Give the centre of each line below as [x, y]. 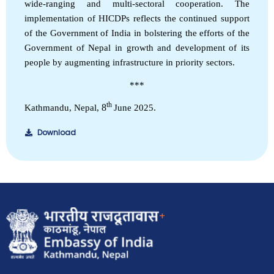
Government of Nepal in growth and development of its [137, 47]
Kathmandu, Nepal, [63, 107]
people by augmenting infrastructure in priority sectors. [131, 62]
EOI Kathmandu [166, 139]
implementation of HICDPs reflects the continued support [137, 18]
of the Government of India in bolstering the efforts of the [137, 33]
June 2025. [135, 107]
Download [56, 132]
